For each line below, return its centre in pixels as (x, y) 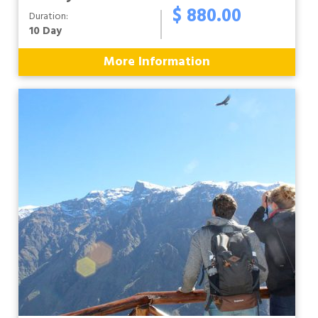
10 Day (45, 31)
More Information (157, 62)
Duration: (49, 17)
